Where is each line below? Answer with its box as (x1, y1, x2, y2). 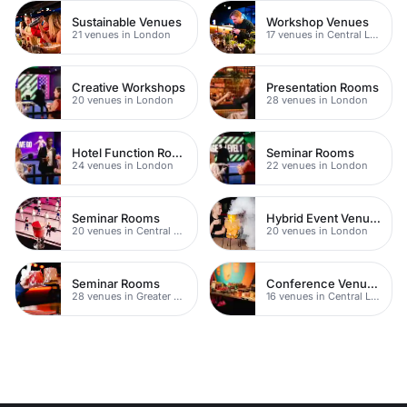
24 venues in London (72, 158, 174, 172)
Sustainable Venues (72, 14, 182, 29)
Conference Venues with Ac (367, 275, 378, 291)
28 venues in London (266, 93, 368, 106)
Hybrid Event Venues (370, 210, 381, 225)
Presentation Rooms (266, 79, 379, 94)
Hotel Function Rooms (172, 144, 183, 160)
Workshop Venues (266, 14, 369, 29)
